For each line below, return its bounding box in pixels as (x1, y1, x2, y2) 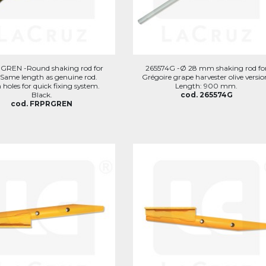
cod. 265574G (180, 90, 233, 99)
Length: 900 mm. (175, 81, 238, 90)
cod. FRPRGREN (11, 99, 73, 108)
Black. (31, 90, 52, 99)
